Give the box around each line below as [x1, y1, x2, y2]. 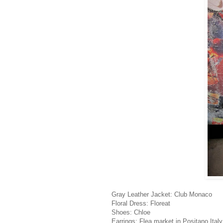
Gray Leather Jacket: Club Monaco [111, 190, 212, 198]
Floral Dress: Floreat [111, 199, 170, 207]
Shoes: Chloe [111, 208, 150, 216]
